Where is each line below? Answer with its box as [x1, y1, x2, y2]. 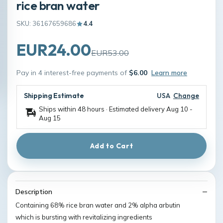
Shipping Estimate [24, 91, 84, 100]
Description [15, 187, 52, 196]
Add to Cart [90, 141, 133, 150]
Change [173, 91, 199, 100]
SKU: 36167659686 [16, 19, 76, 27]
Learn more [151, 68, 187, 77]
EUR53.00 [91, 48, 129, 58]
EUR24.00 [16, 40, 91, 60]
